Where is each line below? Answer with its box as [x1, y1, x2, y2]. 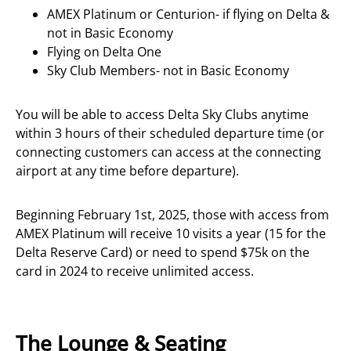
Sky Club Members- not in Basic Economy [47, 62, 289, 80]
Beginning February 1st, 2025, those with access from [16, 206, 329, 224]
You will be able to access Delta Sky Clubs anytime [16, 106, 309, 124]
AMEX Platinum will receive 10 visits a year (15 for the [16, 225, 326, 243]
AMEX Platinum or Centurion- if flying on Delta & [47, 5, 330, 24]
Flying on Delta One [47, 43, 161, 61]
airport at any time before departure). [16, 162, 239, 180]
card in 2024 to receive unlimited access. [16, 262, 254, 280]
